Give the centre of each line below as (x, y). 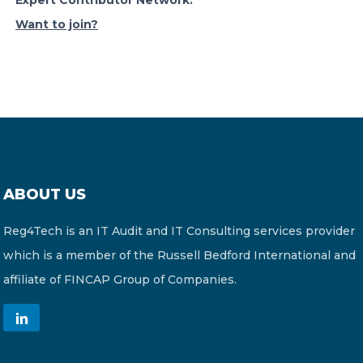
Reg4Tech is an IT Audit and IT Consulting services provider (179, 231)
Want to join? (57, 24)
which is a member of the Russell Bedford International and (179, 255)
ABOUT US (45, 194)
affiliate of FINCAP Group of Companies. (120, 280)
